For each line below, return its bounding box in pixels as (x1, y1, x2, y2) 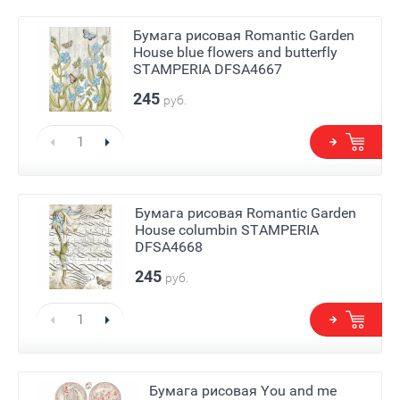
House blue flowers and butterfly (133, 43, 337, 61)
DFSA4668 (134, 237, 203, 255)
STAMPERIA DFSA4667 (133, 60, 282, 78)
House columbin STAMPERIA (134, 221, 319, 238)
